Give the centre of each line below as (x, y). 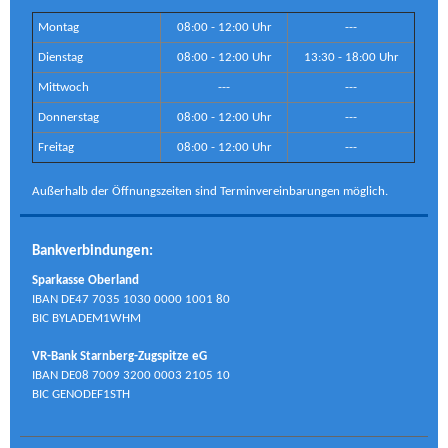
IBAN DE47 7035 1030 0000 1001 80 (131, 300)
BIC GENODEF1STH (81, 395)
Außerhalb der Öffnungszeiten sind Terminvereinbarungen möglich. (210, 191)
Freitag (56, 147)
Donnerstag (69, 117)
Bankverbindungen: (93, 251)
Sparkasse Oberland (86, 281)
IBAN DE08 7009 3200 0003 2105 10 (131, 376)
